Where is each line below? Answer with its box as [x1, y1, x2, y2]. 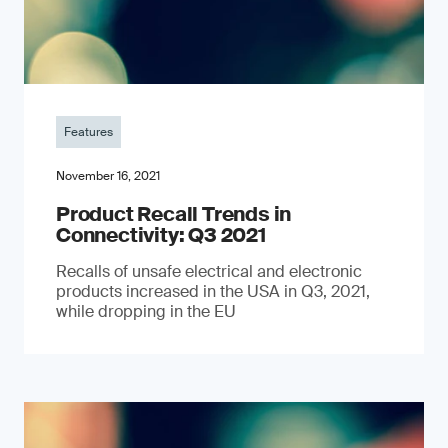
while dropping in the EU [56, 300, 236, 322]
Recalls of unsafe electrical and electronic [56, 260, 362, 282]
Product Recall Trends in [56, 200, 292, 227]
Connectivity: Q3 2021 [56, 221, 266, 248]
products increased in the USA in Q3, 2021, [56, 280, 370, 302]
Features [64, 123, 113, 140]
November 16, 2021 [56, 167, 160, 184]
